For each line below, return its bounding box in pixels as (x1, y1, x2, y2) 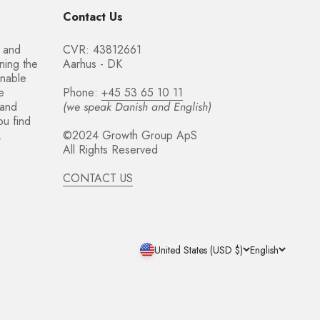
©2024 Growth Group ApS (63, 127, 197, 144)
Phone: (63, 84, 101, 101)
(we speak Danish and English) (63, 99, 211, 115)
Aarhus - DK (63, 56, 122, 72)
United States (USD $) (154, 242, 243, 257)
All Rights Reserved (63, 141, 158, 158)
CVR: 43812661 (63, 41, 141, 58)
